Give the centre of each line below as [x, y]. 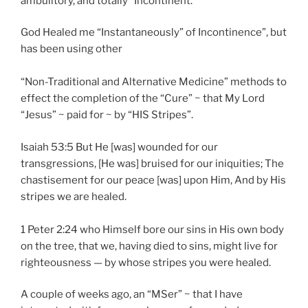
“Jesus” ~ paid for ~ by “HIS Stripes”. [107, 115]
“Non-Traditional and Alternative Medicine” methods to [154, 82]
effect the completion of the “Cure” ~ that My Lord [143, 99]
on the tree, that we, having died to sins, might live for [149, 246]
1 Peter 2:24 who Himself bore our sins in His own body [152, 229]
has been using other [71, 49]
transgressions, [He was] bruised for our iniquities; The [152, 163]
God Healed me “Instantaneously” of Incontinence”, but [154, 33]
